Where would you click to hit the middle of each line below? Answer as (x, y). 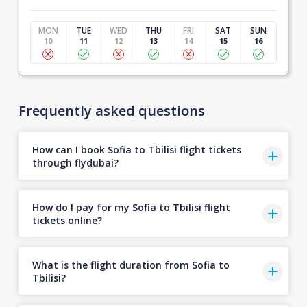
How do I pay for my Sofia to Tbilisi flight (131, 207)
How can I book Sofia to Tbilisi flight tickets (136, 149)
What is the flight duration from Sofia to (131, 265)
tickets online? (67, 220)
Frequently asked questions (111, 111)
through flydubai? (75, 162)
